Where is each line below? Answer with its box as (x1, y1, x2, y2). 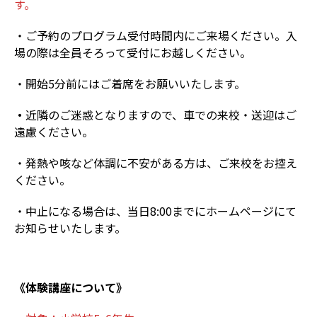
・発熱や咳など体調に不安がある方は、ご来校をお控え (14, 154, 297, 171)
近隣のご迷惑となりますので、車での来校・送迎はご (25, 106, 296, 123)
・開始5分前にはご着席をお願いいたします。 (14, 75, 246, 92)
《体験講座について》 (14, 279, 127, 296)
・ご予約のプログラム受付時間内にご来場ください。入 (14, 27, 297, 44)
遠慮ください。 (14, 123, 93, 140)
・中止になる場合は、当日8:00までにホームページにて (14, 202, 296, 219)
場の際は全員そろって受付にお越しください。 (14, 44, 251, 61)
